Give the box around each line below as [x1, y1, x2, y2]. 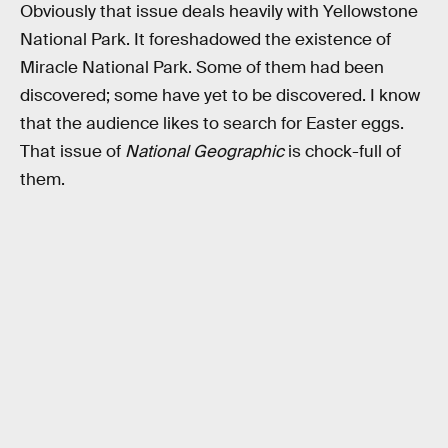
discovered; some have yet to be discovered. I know [20, 85, 420, 107]
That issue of [20, 141, 125, 163]
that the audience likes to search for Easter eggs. [20, 113, 404, 135]
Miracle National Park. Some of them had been [20, 57, 384, 79]
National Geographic [125, 141, 284, 163]
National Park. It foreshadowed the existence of [20, 29, 391, 51]
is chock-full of [284, 141, 401, 163]
